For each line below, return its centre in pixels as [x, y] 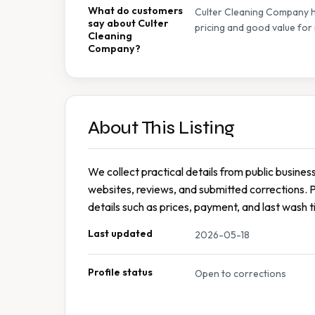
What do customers [135, 10]
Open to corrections [240, 273]
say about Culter [128, 23]
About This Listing [161, 127]
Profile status [120, 272]
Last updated [120, 233]
